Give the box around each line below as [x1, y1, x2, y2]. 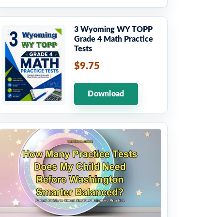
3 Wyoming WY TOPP [74, 26, 153, 34]
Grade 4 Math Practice [74, 35, 153, 44]
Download [88, 90, 124, 98]
